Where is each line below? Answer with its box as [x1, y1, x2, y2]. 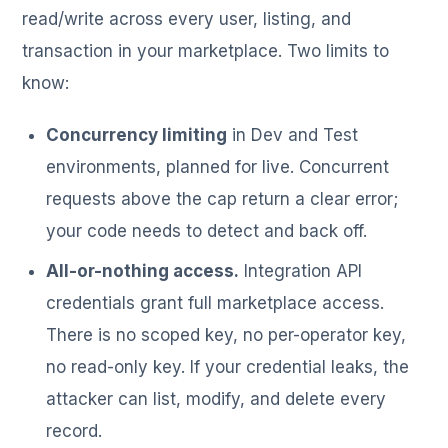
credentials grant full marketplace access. [46, 293, 385, 314]
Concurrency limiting [46, 125, 228, 146]
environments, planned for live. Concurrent [46, 157, 390, 178]
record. [46, 421, 103, 442]
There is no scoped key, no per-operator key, [46, 325, 407, 346]
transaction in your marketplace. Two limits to [22, 41, 390, 62]
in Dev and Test [227, 125, 359, 146]
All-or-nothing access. [46, 261, 240, 282]
